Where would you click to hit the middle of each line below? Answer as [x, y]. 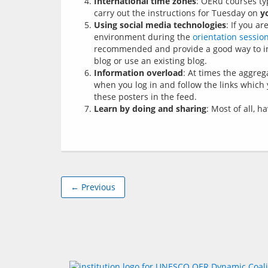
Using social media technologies [160, 25]
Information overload [138, 73]
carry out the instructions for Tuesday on [177, 13]
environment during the [143, 37]
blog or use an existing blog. [150, 61]
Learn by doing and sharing [150, 109]
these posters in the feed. [145, 97]
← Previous [93, 187]
